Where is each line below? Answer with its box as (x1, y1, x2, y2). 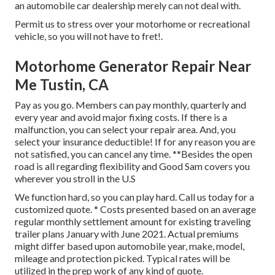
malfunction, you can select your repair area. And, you (15, 123, 236, 135)
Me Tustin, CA (15, 75, 109, 93)
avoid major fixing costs (77, 110, 177, 123)
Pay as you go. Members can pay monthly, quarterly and (15, 98, 246, 110)
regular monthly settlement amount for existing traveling (15, 215, 251, 227)
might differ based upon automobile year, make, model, (15, 239, 244, 252)
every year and (15, 110, 77, 123)
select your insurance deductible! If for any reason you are (15, 135, 255, 147)
